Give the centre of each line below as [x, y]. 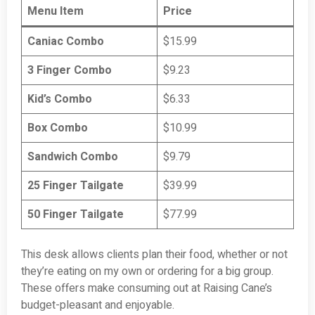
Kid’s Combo [60, 99]
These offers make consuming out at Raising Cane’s [147, 289]
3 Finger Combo [70, 71]
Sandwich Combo [73, 157]
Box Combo [58, 128]
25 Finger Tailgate [76, 186]
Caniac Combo [66, 42]
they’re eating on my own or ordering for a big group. [147, 272]
